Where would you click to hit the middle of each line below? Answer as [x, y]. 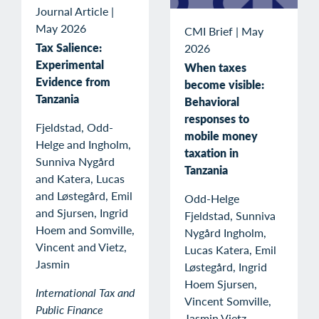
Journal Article [72, 11]
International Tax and [85, 292]
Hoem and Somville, [85, 229]
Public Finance [69, 309]
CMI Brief [209, 31]
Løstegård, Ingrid [226, 267]
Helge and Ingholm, [83, 144]
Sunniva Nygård [75, 161]
